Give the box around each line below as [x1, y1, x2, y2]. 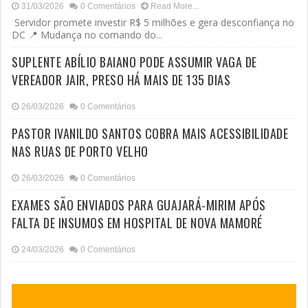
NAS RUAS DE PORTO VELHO [12, 142, 148, 160]
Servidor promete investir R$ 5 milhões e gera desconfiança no [12, 15, 294, 29]
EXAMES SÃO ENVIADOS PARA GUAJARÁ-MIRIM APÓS [12, 195, 266, 214]
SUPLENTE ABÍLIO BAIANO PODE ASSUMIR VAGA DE [12, 52, 257, 71]
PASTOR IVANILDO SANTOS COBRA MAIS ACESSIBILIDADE [12, 124, 288, 142]
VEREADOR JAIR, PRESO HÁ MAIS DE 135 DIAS [12, 70, 230, 89]
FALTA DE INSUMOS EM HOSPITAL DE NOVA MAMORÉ [12, 213, 263, 232]
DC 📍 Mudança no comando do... [12, 27, 162, 41]
